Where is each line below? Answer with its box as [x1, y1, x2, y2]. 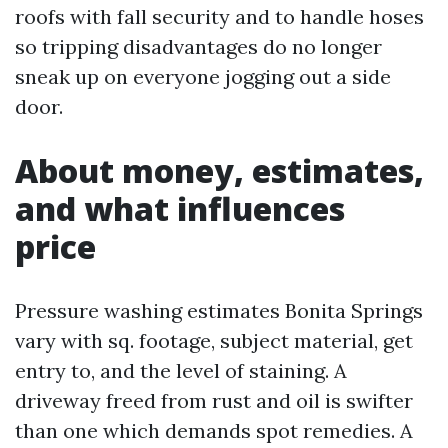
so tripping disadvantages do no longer [15, 34, 382, 59]
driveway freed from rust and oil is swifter [15, 388, 413, 413]
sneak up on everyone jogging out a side [15, 64, 391, 89]
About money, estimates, [15, 149, 424, 192]
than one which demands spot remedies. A [15, 418, 413, 443]
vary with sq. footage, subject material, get [15, 328, 413, 353]
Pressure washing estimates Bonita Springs [15, 298, 423, 323]
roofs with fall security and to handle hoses [15, 4, 424, 29]
